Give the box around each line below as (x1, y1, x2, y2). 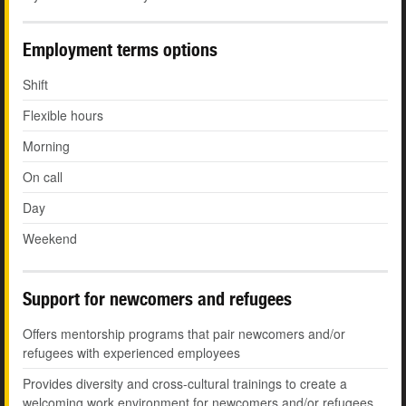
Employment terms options (23, 39, 217, 61)
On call (23, 168, 63, 187)
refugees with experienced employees (23, 343, 240, 362)
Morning (23, 137, 70, 156)
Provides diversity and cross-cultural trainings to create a (23, 374, 347, 393)
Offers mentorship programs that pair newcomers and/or (23, 324, 345, 343)
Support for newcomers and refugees (23, 288, 292, 310)
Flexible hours (23, 106, 103, 125)
